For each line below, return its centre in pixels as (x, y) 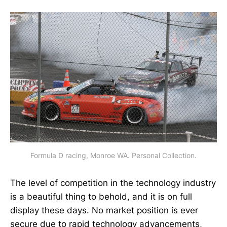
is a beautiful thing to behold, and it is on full (101, 196)
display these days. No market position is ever (104, 210)
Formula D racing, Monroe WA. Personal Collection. (113, 155)
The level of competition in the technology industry (113, 183)
